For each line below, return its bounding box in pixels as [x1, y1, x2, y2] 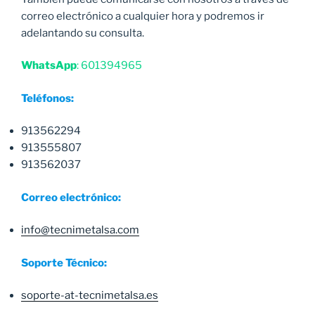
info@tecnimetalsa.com [21, 224, 139, 237]
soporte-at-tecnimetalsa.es [21, 289, 158, 302]
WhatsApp [21, 59, 77, 72]
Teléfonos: [21, 91, 74, 105]
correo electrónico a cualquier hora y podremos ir [21, 9, 264, 22]
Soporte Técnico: [21, 256, 107, 269]
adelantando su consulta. [21, 26, 144, 39]
